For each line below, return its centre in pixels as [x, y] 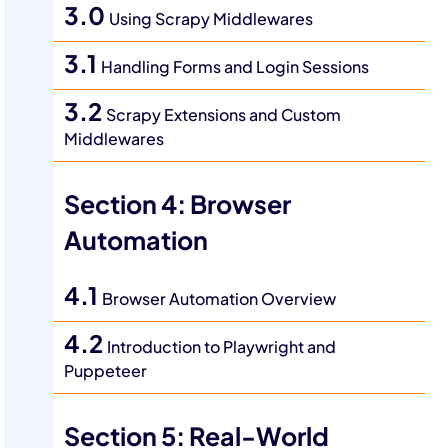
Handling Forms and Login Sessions [235, 67]
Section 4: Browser [178, 205]
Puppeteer [106, 371]
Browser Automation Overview [219, 299]
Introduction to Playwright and [222, 347]
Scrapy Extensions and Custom [224, 115]
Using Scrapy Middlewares [211, 19]
